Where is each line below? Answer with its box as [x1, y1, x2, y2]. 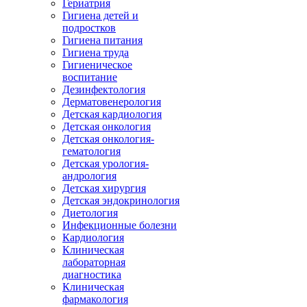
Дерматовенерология [62, 96, 161, 108]
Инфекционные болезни [62, 219, 177, 231]
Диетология [62, 207, 118, 219]
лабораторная [62, 256, 125, 268]
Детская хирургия [62, 182, 146, 194]
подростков [62, 22, 116, 34]
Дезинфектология [62, 84, 145, 95]
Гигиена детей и [62, 10, 138, 21]
